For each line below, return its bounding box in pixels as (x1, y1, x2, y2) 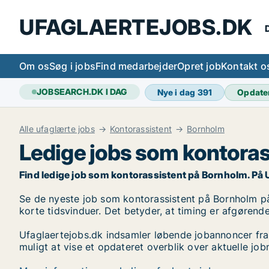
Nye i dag (157, 87, 198, 97)
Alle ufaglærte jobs (19, 124, 95, 134)
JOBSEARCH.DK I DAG (37, 86, 127, 97)
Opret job (177, 60, 222, 72)
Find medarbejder (95, 60, 178, 72)
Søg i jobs (49, 60, 95, 72)
